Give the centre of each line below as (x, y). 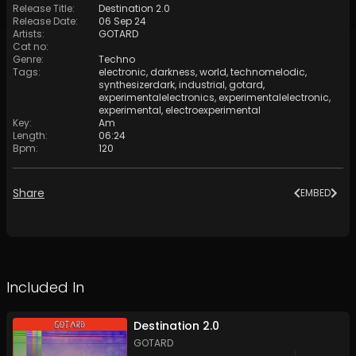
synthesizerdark (137, 85)
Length (29, 136)
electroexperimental (213, 110)
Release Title (43, 9)
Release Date (44, 21)
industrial (202, 85)
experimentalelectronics (157, 98)
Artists (27, 34)
